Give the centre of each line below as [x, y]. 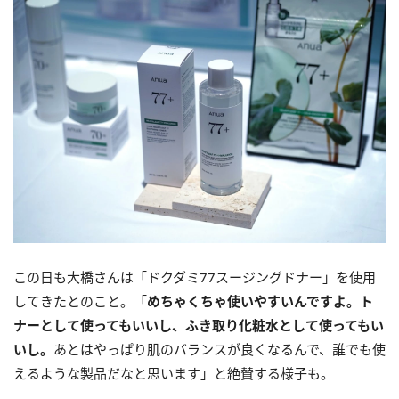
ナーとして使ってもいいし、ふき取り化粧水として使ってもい [199, 325]
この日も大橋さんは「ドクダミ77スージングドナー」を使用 [195, 277]
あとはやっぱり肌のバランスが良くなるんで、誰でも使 [220, 349]
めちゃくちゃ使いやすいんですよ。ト [260, 301]
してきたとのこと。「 [80, 301]
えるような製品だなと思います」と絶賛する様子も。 [174, 373]
